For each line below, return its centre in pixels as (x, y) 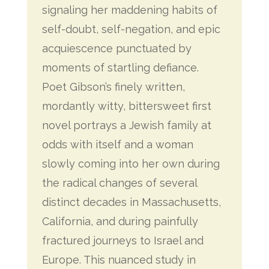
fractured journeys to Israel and (122, 240)
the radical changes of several (119, 183)
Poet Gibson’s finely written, (113, 87)
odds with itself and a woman (117, 144)
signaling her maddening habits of (129, 10)
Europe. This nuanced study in (119, 260)
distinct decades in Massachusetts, (131, 202)
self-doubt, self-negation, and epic (131, 29)
